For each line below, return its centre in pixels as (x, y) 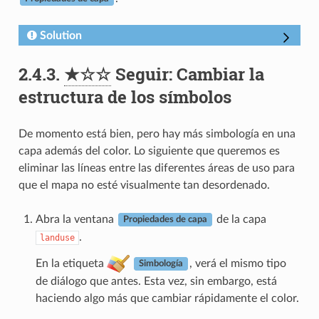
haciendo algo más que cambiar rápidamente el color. (167, 299)
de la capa (240, 219)
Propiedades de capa (165, 220)
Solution (61, 35)
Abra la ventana (76, 219)
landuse (57, 237)
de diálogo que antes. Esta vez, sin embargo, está (156, 282)
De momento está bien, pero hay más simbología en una (157, 134)
